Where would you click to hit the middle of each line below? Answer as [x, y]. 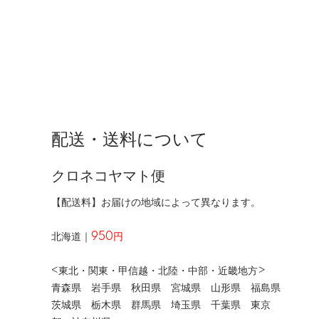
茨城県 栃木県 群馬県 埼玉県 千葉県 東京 [161, 305]
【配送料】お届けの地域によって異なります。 [156, 203]
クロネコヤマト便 [108, 176]
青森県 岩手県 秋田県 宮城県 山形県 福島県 [166, 288]
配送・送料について [130, 140]
